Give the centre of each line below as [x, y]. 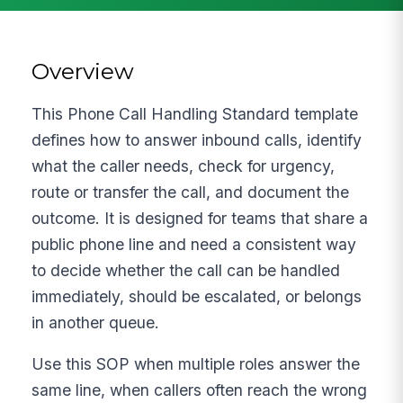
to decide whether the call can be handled [186, 270]
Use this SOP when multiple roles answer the [196, 364]
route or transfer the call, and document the [191, 192]
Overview [83, 71]
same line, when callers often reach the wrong [200, 390]
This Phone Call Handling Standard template [195, 113]
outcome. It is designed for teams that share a [200, 218]
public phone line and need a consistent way [194, 244]
